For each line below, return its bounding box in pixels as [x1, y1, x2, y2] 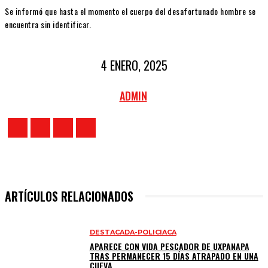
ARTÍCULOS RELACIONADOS [5, 187, 133, 205]
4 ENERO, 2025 [100, 56, 167, 75]
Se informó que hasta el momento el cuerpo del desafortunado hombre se [5, 5, 256, 18]
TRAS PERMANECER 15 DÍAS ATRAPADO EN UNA [89, 249, 258, 262]
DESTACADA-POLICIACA [89, 227, 176, 236]
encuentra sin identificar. [5, 18, 91, 31]
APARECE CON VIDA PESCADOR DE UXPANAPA [89, 239, 249, 252]
